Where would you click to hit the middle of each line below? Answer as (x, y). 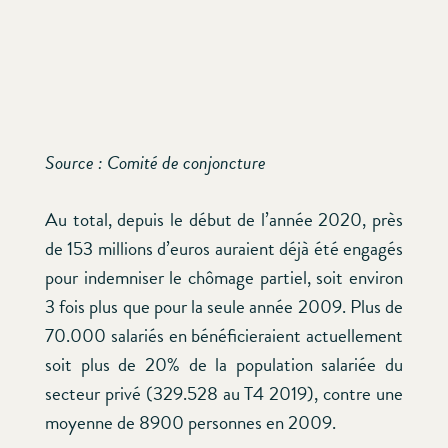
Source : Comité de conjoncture (155, 162)
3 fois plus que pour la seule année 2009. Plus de (224, 307)
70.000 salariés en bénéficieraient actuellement (224, 336)
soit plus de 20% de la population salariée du (224, 365)
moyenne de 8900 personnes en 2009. (190, 423)
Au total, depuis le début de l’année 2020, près (224, 220)
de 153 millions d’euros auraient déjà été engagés (224, 249)
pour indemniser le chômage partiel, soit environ (224, 278)
